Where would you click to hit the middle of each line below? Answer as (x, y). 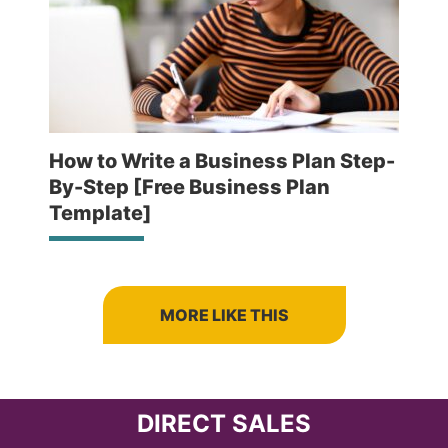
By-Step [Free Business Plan (190, 186)
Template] (101, 212)
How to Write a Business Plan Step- (222, 160)
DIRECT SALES (224, 423)
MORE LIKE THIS (224, 314)
